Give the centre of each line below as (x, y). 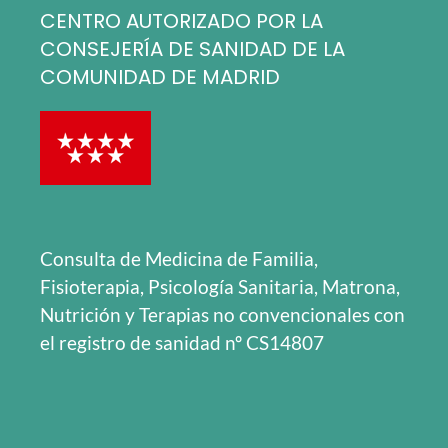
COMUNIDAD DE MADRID (160, 77)
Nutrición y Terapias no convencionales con (222, 315)
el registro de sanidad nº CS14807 (182, 343)
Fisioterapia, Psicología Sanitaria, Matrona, (220, 287)
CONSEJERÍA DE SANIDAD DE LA (192, 49)
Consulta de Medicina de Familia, (179, 259)
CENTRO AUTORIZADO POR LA (181, 21)
